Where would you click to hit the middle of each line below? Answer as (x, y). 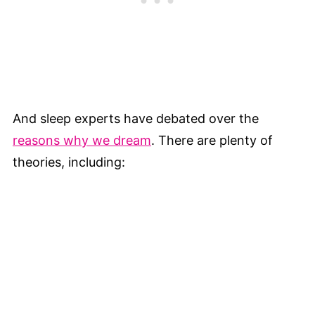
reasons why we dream (82, 141)
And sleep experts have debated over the (136, 119)
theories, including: (69, 162)
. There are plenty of (212, 141)
